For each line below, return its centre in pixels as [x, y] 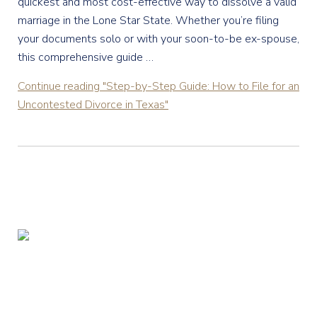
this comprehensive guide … [86, 57]
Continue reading [59, 86]
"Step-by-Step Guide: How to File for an [200, 86]
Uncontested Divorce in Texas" [93, 105]
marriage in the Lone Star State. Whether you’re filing [148, 21]
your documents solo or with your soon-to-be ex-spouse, [158, 39]
